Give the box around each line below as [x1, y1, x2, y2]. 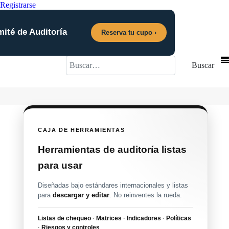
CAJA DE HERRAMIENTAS [38, 127, 125, 133]
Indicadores [125, 215, 163, 222]
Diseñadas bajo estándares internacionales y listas [38, 181, 189, 190]
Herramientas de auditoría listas [38, 144, 187, 155]
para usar [38, 160, 83, 171]
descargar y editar [53, 191, 110, 199]
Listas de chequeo [38, 215, 93, 222]
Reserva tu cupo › [101, 29, 156, 37]
